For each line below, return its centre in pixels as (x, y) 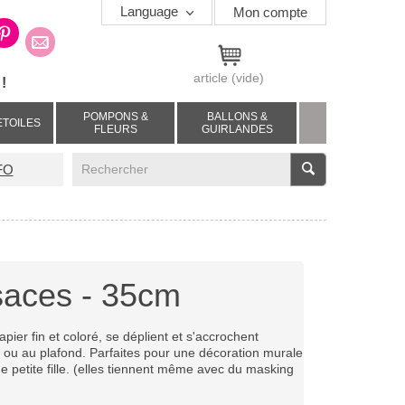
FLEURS (115, 129)
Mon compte (270, 12)
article (211, 78)
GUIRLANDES (237, 129)
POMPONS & (115, 117)
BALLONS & (237, 117)
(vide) (248, 78)
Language (151, 11)
